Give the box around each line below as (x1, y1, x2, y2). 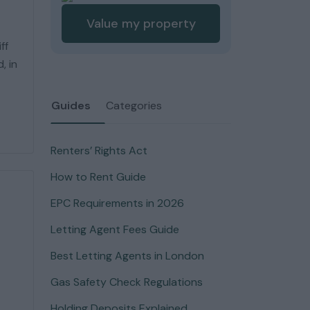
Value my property (86, 15, 196, 32)
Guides (51, 98, 91, 113)
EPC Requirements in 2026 (51, 196, 184, 210)
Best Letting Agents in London (51, 248, 204, 263)
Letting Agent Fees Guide (51, 222, 179, 237)
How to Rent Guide (51, 170, 146, 184)
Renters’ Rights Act (51, 143, 147, 158)
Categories (106, 98, 162, 113)
